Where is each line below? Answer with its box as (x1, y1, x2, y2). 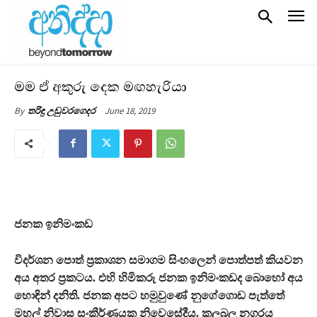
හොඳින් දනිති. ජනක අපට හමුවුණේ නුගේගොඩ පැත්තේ (14, 289, 284, 301)
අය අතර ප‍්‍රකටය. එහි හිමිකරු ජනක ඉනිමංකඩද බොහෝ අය (14, 271, 303, 284)
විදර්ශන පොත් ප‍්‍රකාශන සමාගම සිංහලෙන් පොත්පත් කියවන (14, 253, 303, 266)
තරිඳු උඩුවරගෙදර (28, 104, 96, 117)
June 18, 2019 (105, 104, 155, 117)
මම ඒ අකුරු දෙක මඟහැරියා (14, 76, 187, 97)
